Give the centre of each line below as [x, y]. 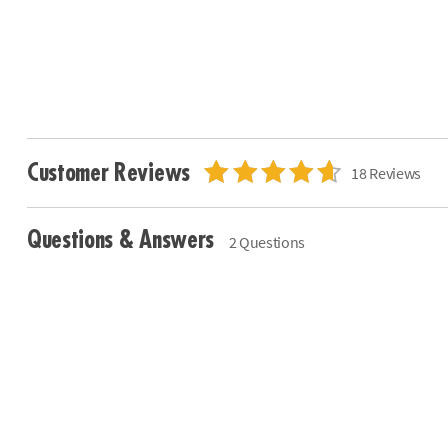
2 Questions [267, 242]
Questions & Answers [123, 240]
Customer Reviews [111, 173]
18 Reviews [386, 173]
